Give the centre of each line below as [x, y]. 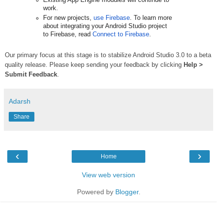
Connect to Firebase [121, 35]
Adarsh [20, 101]
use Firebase [112, 18]
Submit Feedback [31, 75]
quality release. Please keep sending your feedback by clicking [94, 65]
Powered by [96, 192]
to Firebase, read [68, 35]
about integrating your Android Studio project [105, 26]
